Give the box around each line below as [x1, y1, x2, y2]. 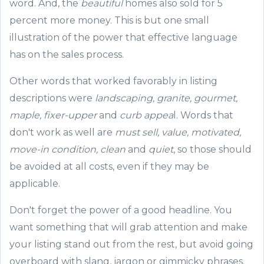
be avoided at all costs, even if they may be [9, 161, 209, 172]
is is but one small [127, 15, 209, 26]
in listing [179, 75, 217, 87]
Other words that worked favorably [9, 75, 179, 87]
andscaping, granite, [97, 93, 192, 104]
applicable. [9, 178, 60, 189]
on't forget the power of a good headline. [17, 204, 214, 216]
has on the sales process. [9, 49, 124, 60]
